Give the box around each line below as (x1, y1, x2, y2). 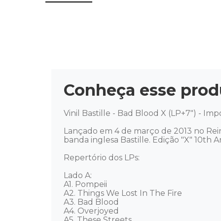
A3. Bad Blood (64, 197, 121, 207)
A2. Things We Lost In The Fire (64, 188, 184, 198)
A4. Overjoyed (64, 206, 121, 216)
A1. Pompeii (64, 180, 109, 189)
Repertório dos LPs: (64, 153, 142, 162)
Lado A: (64, 171, 94, 180)
